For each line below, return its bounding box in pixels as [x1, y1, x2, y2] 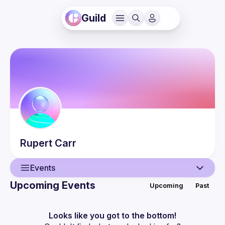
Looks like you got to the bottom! [49, 210, 176, 220]
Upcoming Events [10, 179, 95, 191]
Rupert [20, 137, 52, 149]
